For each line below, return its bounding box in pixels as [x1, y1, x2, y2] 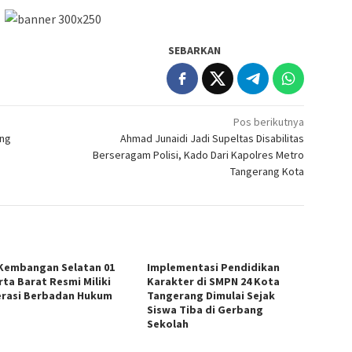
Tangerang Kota [230, 163, 305, 178]
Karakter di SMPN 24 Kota [147, 273, 280, 288]
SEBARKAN [168, 42, 222, 57]
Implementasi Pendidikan [147, 259, 280, 274]
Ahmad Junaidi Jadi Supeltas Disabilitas [120, 130, 305, 145]
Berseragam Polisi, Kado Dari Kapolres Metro [93, 147, 305, 162]
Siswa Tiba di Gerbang [147, 302, 264, 317]
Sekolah [147, 316, 189, 331]
